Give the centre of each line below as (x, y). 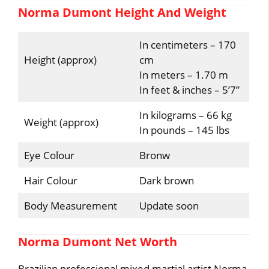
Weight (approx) (61, 122)
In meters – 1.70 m (183, 75)
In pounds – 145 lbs (184, 130)
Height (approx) (60, 60)
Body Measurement (70, 206)
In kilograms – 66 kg (185, 115)
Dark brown (166, 180)
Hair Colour (50, 180)
